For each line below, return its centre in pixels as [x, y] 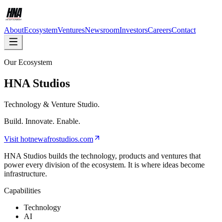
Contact [184, 30]
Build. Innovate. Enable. [42, 121]
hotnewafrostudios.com [57, 139]
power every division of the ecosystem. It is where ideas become [104, 165]
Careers [160, 30]
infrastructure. [26, 173]
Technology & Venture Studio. [52, 104]
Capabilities [22, 190]
